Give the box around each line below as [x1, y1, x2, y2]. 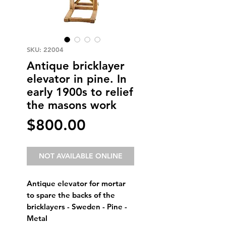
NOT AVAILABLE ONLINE [38, 151, 123, 160]
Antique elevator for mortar [27, 179, 126, 188]
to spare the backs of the [27, 190, 115, 200]
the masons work [27, 98, 117, 112]
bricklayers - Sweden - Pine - [27, 202, 127, 211]
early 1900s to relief [27, 85, 133, 99]
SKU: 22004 [27, 45, 64, 53]
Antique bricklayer [27, 59, 125, 73]
